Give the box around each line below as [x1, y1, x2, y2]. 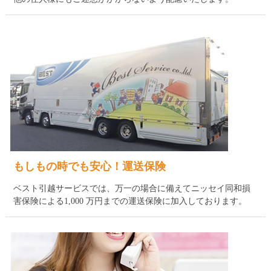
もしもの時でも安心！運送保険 [13, 160, 166, 173]
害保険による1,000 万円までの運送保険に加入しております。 [13, 197, 247, 206]
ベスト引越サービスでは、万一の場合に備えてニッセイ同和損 [13, 184, 250, 194]
